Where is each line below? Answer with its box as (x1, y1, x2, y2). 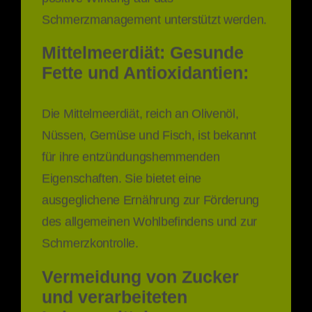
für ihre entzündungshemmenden (42, 147, 220, 162)
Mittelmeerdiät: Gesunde (42, 40, 244, 61)
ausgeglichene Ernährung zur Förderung (42, 190, 259, 205)
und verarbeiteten (42, 284, 187, 304)
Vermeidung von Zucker (42, 264, 239, 284)
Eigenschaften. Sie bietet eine (42, 169, 201, 184)
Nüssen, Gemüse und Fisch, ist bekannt (42, 125, 256, 141)
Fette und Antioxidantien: (42, 61, 249, 81)
